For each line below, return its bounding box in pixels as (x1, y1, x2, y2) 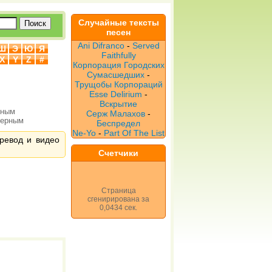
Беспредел (97, 118, 140, 128)
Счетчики (98, 148, 138, 158)
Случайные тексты (78, 18, 159, 27)
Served (132, 41, 160, 50)
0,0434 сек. (100, 203, 137, 212)
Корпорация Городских (72, 60, 165, 70)
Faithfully (101, 50, 136, 60)
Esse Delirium (89, 89, 142, 99)
